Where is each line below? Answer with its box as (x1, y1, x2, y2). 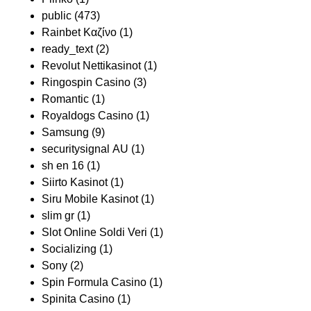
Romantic (42, 93, 89, 105)
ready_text (42, 43, 93, 55)
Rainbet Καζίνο (42, 26, 117, 38)
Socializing (42, 243, 96, 255)
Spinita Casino (42, 293, 115, 305)
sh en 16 (42, 160, 84, 171)
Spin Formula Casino (42, 276, 146, 288)
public (42, 10, 72, 22)
